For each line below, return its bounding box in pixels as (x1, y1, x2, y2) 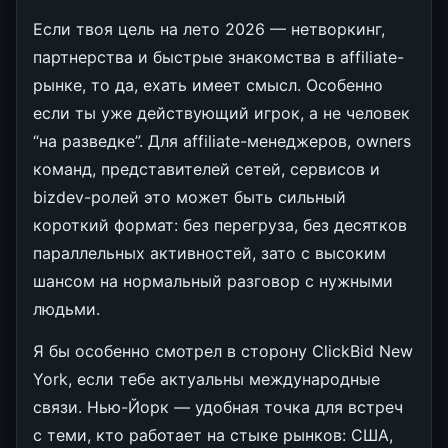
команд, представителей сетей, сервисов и (33, 158, 380, 179)
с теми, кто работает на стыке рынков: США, (33, 424, 393, 445)
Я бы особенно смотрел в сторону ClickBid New (33, 340, 413, 361)
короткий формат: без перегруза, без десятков (33, 214, 407, 235)
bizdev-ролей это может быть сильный (33, 186, 346, 207)
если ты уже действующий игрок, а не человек (33, 102, 410, 123)
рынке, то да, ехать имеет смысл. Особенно (33, 74, 383, 95)
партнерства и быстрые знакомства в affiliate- (33, 46, 404, 67)
